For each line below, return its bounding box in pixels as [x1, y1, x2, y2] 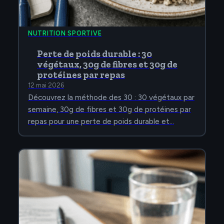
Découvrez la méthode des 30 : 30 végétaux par [28, 93, 194, 102]
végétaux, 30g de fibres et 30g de [37, 59, 177, 70]
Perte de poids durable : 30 [37, 48, 152, 60]
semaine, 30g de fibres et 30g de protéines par [28, 105, 191, 114]
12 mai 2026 [28, 81, 64, 89]
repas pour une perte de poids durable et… [28, 117, 174, 126]
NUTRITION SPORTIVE [28, 29, 102, 37]
